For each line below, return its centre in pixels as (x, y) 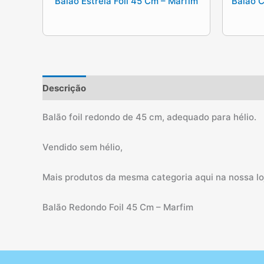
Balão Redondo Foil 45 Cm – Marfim (118, 207)
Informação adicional (143, 88)
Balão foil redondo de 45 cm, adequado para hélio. (149, 117)
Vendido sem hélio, (82, 147)
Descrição (64, 88)
